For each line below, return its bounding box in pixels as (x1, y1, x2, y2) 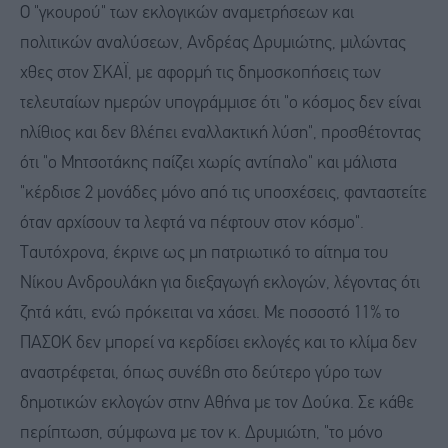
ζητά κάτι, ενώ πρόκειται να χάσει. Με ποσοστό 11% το (20, 304, 400, 322)
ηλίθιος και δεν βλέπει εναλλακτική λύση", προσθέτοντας (20, 124, 421, 142)
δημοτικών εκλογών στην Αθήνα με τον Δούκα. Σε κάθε (20, 394, 414, 412)
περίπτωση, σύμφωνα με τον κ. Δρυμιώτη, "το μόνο (20, 424, 383, 442)
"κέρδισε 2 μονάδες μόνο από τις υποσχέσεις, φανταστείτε (20, 184, 427, 202)
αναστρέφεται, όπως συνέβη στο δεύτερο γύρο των (20, 364, 382, 382)
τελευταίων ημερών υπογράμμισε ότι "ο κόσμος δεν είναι (20, 94, 421, 112)
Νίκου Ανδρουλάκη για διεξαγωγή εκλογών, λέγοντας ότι (20, 274, 420, 292)
